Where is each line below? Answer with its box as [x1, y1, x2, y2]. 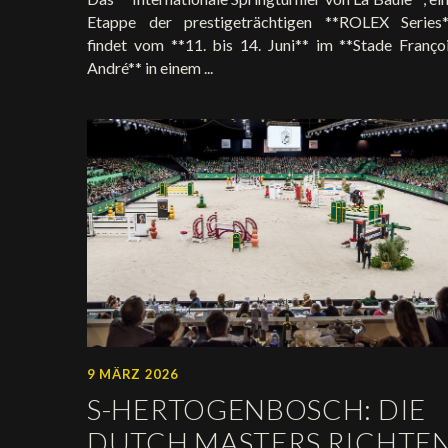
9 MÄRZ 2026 [87, 366, 180, 383]
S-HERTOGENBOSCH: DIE [87, 392, 427, 427]
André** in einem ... [87, 57, 213, 77]
